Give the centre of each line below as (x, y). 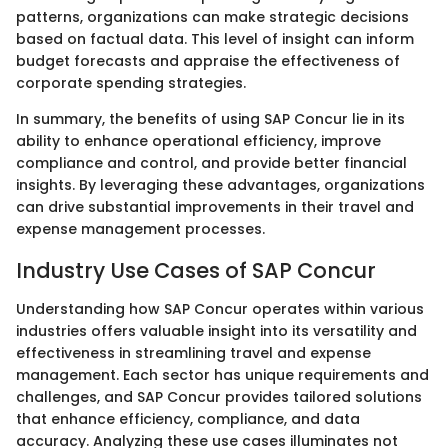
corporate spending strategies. (131, 83)
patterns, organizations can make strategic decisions (212, 17)
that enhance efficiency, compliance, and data (188, 418)
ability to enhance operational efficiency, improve (198, 141)
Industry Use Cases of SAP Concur (196, 271)
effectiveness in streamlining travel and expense (193, 352)
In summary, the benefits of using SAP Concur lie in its (210, 119)
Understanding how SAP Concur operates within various (220, 308)
